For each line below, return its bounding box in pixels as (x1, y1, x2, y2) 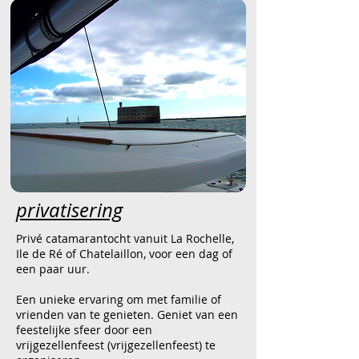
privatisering (16, 197, 123, 223)
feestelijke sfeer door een (16, 322, 152, 337)
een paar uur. (16, 261, 90, 276)
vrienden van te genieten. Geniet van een (16, 307, 238, 322)
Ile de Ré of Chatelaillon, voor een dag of (16, 246, 232, 261)
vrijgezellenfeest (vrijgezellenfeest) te (16, 337, 216, 353)
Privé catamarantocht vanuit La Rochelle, (16, 231, 234, 246)
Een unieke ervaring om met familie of (16, 292, 221, 307)
